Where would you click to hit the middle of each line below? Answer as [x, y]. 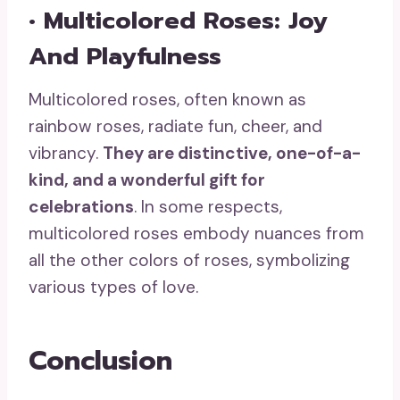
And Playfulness [125, 57]
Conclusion [100, 360]
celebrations [81, 206]
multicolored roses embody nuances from [196, 233]
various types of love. [113, 287]
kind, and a [75, 179]
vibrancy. [66, 153]
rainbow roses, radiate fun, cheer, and [175, 126]
